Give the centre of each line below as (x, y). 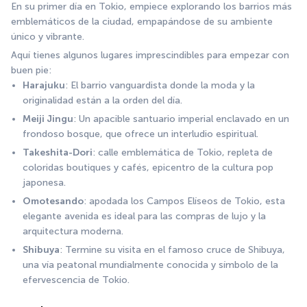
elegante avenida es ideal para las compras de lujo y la (144, 216)
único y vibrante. (48, 36)
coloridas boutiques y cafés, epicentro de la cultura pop (148, 167)
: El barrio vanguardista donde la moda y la (160, 85)
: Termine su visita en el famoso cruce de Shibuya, (172, 249)
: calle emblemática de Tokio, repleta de (183, 152)
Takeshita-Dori (58, 152)
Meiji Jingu (48, 119)
